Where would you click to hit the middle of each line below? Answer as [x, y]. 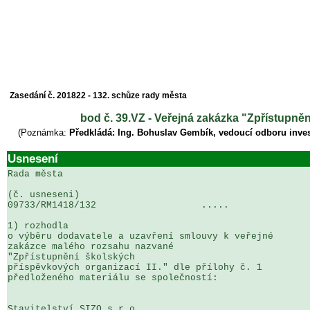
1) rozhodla [38, 226]
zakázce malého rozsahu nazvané [93, 247]
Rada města [35, 174]
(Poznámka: [44, 133]
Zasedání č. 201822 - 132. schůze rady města [98, 95]
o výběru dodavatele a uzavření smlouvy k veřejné [143, 236]
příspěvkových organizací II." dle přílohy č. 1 [138, 267]
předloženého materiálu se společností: [113, 278]
